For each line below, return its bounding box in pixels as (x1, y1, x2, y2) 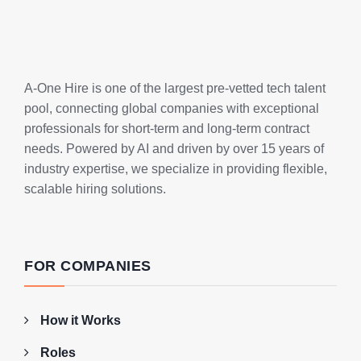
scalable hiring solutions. (24, 181, 166, 196)
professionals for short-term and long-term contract (24, 121, 309, 135)
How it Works (40, 313, 121, 327)
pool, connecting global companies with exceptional (24, 101, 319, 115)
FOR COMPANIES (24, 257, 151, 274)
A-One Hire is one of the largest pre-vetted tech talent (24, 81, 326, 95)
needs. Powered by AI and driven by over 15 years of (24, 141, 324, 156)
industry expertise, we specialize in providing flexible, (24, 161, 327, 176)
